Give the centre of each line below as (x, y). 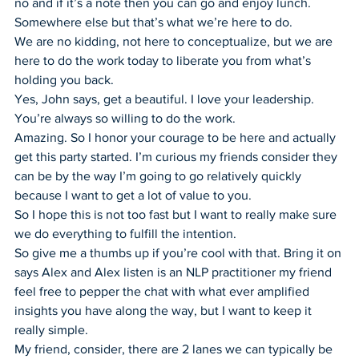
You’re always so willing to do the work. (125, 118)
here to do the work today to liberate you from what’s (164, 60)
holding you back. (64, 79)
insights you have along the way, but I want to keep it (165, 310)
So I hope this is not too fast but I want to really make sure (177, 214)
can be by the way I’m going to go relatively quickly (159, 175)
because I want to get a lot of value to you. (133, 195)
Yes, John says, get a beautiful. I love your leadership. (166, 99)
